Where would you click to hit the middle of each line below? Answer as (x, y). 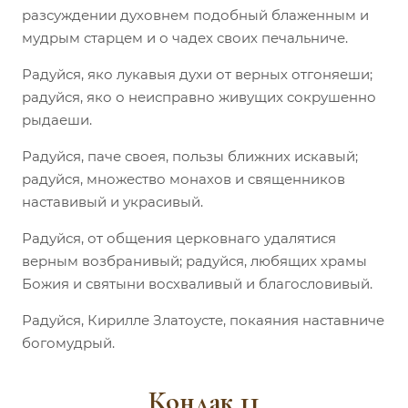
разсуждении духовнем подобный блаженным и (195, 15)
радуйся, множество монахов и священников (184, 178)
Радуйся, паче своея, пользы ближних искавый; (190, 156)
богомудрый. (68, 342)
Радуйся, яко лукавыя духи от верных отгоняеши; (197, 74)
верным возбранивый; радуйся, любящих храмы (194, 260)
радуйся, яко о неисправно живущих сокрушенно (199, 97)
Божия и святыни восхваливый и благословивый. (197, 283)
